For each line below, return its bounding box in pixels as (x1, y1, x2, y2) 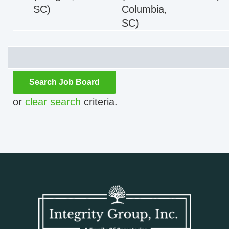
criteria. (81, 96, 118, 107)
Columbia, (122, 4, 167, 15)
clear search (25, 96, 81, 107)
